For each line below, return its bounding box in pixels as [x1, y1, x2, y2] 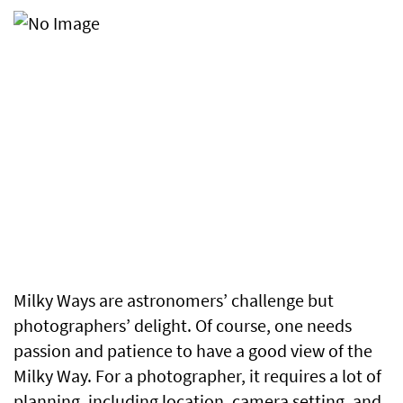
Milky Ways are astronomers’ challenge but [13, 289, 334, 312]
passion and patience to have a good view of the [13, 339, 372, 363]
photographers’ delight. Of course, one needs [13, 314, 352, 337]
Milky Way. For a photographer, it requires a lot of [13, 364, 381, 388]
